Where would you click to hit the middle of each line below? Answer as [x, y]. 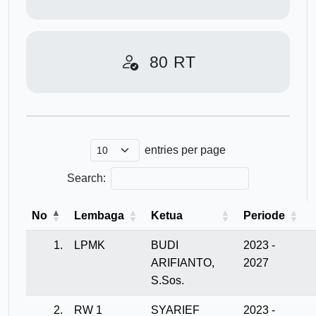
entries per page [185, 150]
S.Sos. [168, 281]
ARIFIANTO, [183, 263]
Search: [86, 178]
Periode [264, 216]
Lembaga [99, 216]
